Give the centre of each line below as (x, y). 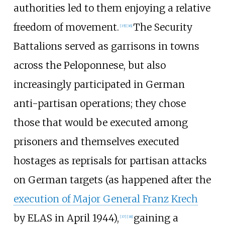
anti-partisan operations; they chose (99, 103)
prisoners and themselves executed (96, 141)
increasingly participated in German (99, 84)
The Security (162, 27)
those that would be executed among (100, 122)
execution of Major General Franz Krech (105, 199)
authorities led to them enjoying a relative (112, 8)
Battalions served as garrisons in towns (106, 46)
